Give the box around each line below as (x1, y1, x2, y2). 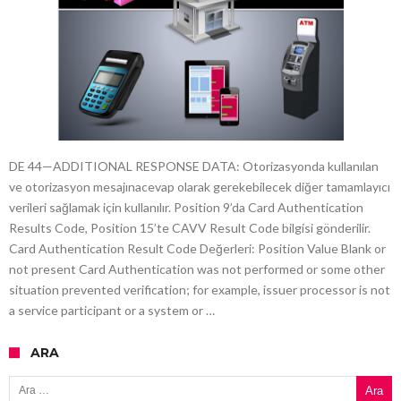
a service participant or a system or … (9, 303, 215, 319)
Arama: (8, 368, 46, 383)
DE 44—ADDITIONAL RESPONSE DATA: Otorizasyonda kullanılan (9, 158, 379, 175)
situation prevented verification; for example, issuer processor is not (9, 282, 390, 298)
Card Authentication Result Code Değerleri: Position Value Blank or (9, 241, 386, 257)
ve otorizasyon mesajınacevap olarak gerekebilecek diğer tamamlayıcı (9, 179, 390, 195)
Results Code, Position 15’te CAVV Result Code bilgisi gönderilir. (9, 220, 371, 236)
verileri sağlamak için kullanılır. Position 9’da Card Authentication (9, 200, 363, 216)
